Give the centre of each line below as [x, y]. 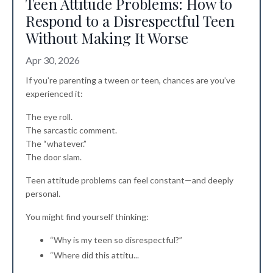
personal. [43, 194]
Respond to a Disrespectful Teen [130, 21]
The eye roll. [49, 117]
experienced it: [54, 94]
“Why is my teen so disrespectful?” [116, 240]
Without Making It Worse [107, 38]
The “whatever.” [56, 144]
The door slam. [54, 157]
